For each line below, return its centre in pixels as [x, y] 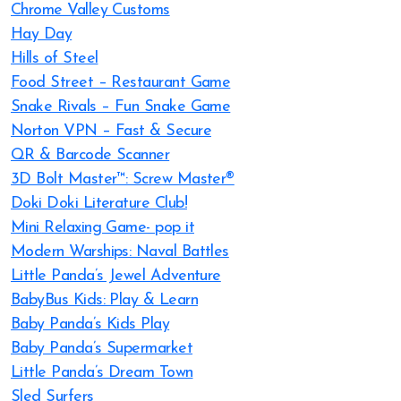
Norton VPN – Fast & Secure [111, 131]
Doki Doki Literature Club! [99, 204]
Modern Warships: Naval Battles [120, 252]
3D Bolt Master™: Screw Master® [123, 179]
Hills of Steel [55, 59]
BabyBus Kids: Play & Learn [104, 300]
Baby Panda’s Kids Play [90, 324]
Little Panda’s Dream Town [102, 373]
